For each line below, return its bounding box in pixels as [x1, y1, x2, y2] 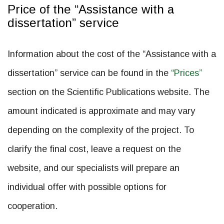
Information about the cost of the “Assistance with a [7, 49, 216, 59]
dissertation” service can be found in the [7, 68, 171, 78]
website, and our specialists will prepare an [7, 163, 179, 173]
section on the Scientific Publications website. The [7, 87, 209, 97]
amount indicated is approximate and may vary [7, 106, 195, 116]
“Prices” [171, 68, 202, 78]
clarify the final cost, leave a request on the [7, 144, 181, 154]
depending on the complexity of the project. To [7, 125, 194, 135]
